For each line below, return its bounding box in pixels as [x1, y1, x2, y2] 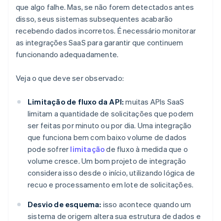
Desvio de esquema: [28, 199, 102, 210]
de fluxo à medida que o [105, 144, 188, 154]
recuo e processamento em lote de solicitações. [28, 180, 194, 190]
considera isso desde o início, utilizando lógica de [28, 168, 195, 178]
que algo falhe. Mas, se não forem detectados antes [16, 2, 194, 12]
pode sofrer [28, 144, 71, 154]
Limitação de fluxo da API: [28, 97, 124, 107]
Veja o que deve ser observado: [16, 73, 124, 83]
